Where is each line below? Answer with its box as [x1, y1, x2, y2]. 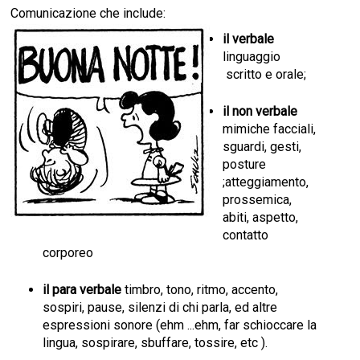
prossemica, [223, 192, 292, 208]
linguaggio [223, 49, 281, 65]
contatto [223, 227, 269, 243]
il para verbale [43, 282, 125, 298]
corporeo [43, 245, 97, 261]
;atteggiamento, [223, 174, 309, 190]
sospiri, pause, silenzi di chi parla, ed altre [43, 300, 278, 316]
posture [223, 157, 267, 173]
